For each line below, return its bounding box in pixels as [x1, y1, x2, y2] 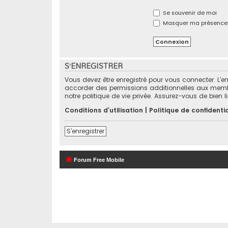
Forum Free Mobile [74, 157, 124, 163]
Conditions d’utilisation [65, 106, 143, 115]
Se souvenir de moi [161, 8, 217, 17]
